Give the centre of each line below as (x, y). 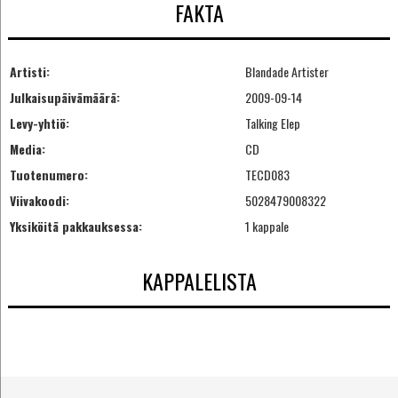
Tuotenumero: (48, 174)
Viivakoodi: (39, 200)
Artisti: (29, 71)
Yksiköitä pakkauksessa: (76, 226)
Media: (27, 148)
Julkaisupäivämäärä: (64, 97)
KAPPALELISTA (199, 281)
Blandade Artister (287, 71)
